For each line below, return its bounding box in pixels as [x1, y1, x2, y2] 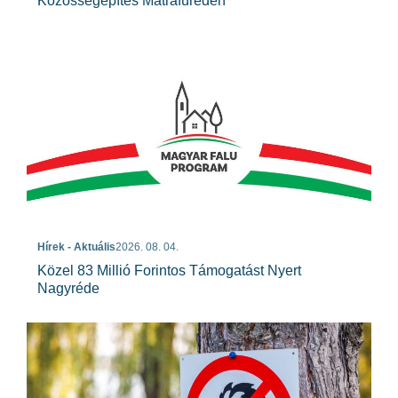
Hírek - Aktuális [37, 241, 115, 254]
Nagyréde [37, 281, 99, 297]
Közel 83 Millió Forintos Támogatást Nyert [37, 263, 301, 279]
